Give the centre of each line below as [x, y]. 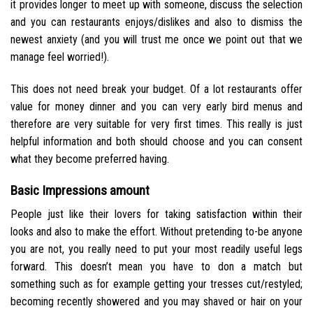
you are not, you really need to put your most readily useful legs [156, 249]
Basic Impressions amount [80, 190]
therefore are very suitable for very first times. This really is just [156, 124]
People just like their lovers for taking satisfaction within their [156, 214]
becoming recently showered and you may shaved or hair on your [156, 302]
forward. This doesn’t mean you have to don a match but [156, 267]
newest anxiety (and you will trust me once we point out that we [156, 40]
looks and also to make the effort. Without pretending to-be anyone [156, 232]
